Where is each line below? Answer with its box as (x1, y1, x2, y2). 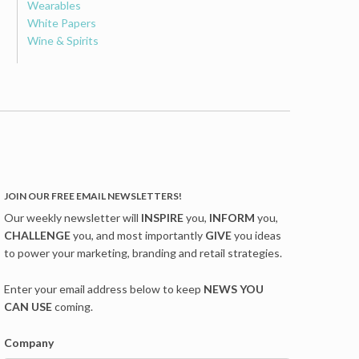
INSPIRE (141, 211, 187, 225)
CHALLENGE (4, 228, 71, 243)
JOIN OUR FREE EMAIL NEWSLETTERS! (4, 190, 183, 203)
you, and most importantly (71, 228, 206, 243)
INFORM (209, 211, 258, 225)
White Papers (27, 15, 97, 30)
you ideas (234, 228, 282, 243)
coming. (54, 300, 94, 314)
